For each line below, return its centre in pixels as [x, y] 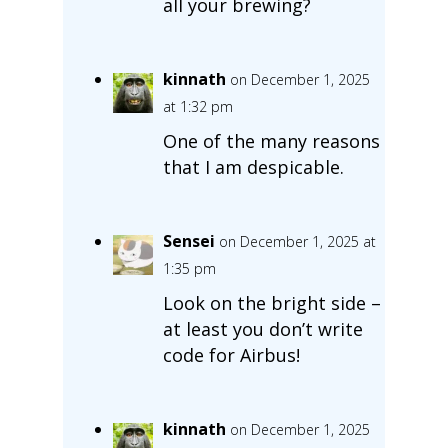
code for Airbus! [231, 354]
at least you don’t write [262, 328]
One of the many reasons [271, 140]
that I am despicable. [253, 166]
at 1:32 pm [197, 106]
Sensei [188, 240]
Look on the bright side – [271, 302]
